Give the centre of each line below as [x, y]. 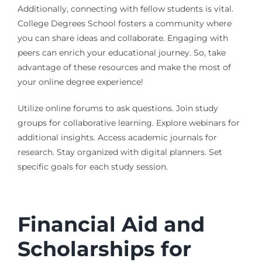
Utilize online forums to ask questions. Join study [118, 108]
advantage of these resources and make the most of [124, 67]
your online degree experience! [80, 82]
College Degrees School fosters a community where [124, 23]
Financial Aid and [111, 224]
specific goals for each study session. [92, 166]
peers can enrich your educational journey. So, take [121, 52]
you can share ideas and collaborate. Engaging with [123, 38]
